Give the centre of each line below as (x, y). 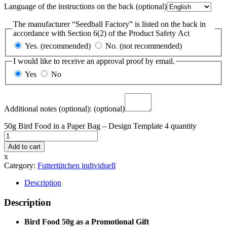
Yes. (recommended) (58, 46)
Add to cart (24, 147)
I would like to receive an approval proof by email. (94, 61)
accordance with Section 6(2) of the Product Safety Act (101, 33)
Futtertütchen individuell (77, 165)
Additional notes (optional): (49, 109)
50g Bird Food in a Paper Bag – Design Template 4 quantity (100, 126)
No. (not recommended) (143, 46)
